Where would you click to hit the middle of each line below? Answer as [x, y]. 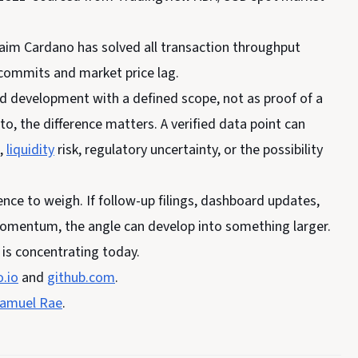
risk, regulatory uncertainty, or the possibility [189, 150]
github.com [81, 278]
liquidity [30, 150]
